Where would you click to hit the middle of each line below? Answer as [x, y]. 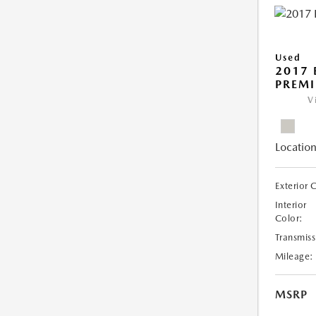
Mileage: [294, 257]
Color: [289, 219]
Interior [291, 205]
